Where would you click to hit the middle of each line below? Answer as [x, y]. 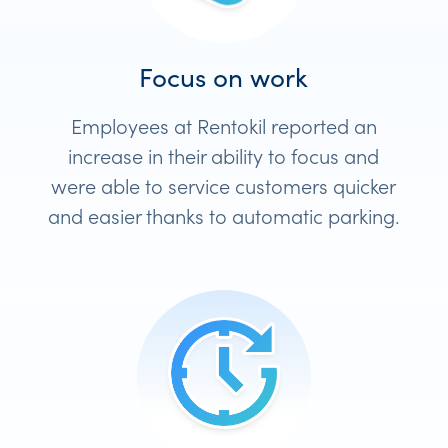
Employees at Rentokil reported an [223, 124]
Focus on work [224, 77]
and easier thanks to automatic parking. [223, 214]
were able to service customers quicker [224, 184]
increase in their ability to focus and [224, 154]
